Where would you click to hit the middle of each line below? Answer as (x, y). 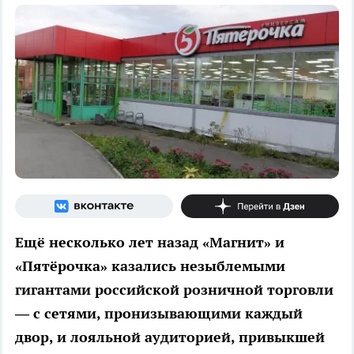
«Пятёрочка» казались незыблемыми (150, 265)
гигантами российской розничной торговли (174, 289)
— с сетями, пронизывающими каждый (159, 313)
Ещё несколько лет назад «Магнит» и (150, 242)
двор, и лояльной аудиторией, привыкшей (170, 337)
